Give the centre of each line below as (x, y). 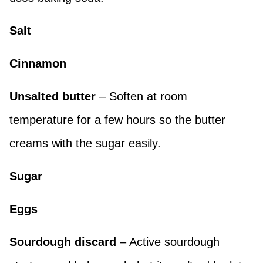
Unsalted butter (54, 96)
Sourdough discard (63, 242)
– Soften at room (143, 96)
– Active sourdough (168, 242)
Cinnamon (38, 63)
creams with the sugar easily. (85, 143)
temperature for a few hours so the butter (117, 119)
